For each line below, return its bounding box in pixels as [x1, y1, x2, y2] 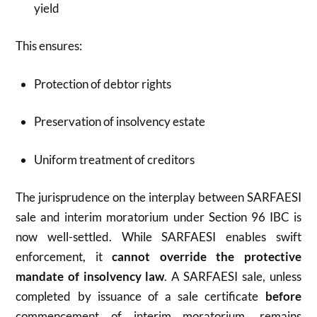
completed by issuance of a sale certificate [16, 289, 265, 304]
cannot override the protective [112, 249, 301, 265]
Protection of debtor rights [33, 76, 171, 91]
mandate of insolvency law [16, 269, 165, 284]
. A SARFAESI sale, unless [164, 269, 301, 284]
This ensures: [16, 38, 83, 54]
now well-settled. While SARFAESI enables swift [16, 229, 301, 245]
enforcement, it [16, 249, 113, 265]
